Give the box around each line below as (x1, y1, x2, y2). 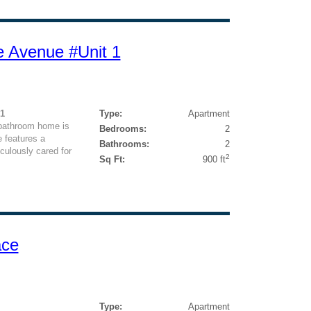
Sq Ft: (99, 154, 125, 165)
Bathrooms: (99, 139, 149, 149)
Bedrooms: (99, 124, 146, 134)
